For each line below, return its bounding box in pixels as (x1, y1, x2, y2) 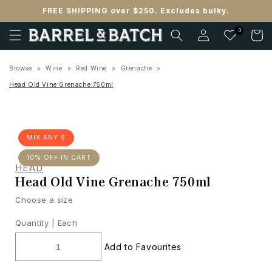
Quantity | (15, 218, 55, 228)
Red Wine (76, 64, 107, 72)
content (18, 19, 54, 32)
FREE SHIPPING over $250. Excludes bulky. (42, 6, 229, 15)
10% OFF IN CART (27, 154, 91, 161)
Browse (9, 64, 32, 72)
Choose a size (15, 195, 73, 205)
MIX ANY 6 (27, 134, 66, 141)
